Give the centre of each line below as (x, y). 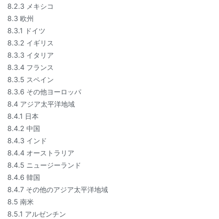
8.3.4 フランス (31, 67)
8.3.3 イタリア (31, 55)
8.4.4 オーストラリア (41, 153)
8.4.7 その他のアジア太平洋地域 (58, 189)
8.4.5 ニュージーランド (44, 165)
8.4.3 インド (27, 140)
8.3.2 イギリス (31, 43)
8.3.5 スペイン (31, 79)
